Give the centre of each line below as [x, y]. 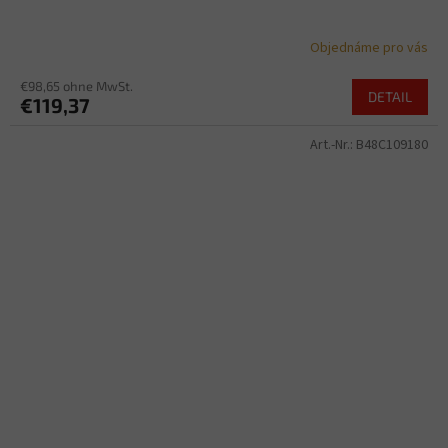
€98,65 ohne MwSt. [76, 85]
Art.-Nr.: [333, 144]
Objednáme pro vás [369, 48]
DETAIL [390, 96]
